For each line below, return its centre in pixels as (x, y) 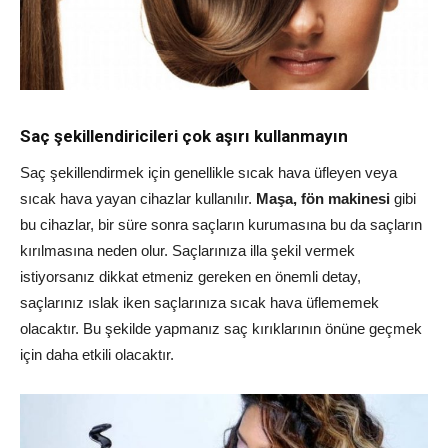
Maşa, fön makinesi (321, 199)
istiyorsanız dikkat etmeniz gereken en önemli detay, (190, 277)
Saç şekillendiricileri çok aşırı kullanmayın (184, 136)
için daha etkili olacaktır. (97, 355)
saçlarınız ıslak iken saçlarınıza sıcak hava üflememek (199, 303)
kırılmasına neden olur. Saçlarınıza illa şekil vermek (187, 251)
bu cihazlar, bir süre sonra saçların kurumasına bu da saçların (221, 225)
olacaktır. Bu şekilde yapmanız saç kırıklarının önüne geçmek (221, 329)
